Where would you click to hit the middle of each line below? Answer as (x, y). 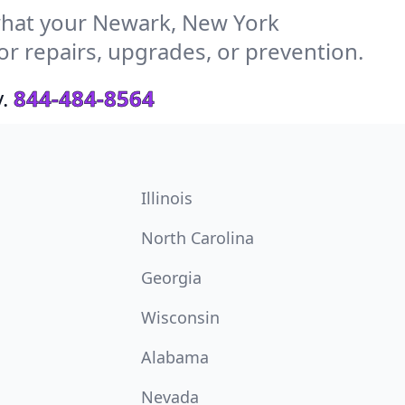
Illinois (167, 198)
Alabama (175, 357)
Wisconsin (180, 317)
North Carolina (198, 238)
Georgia (171, 278)
